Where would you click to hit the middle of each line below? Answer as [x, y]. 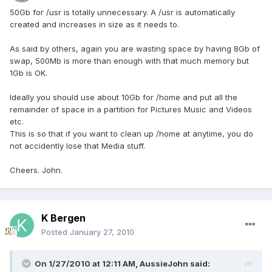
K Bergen [63, 218]
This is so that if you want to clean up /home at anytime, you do [131, 134]
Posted [56, 232]
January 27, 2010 [102, 232]
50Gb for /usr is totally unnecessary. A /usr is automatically [122, 12]
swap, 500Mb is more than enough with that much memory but [129, 61]
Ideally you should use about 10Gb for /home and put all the [124, 97]
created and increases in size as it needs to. [94, 25]
